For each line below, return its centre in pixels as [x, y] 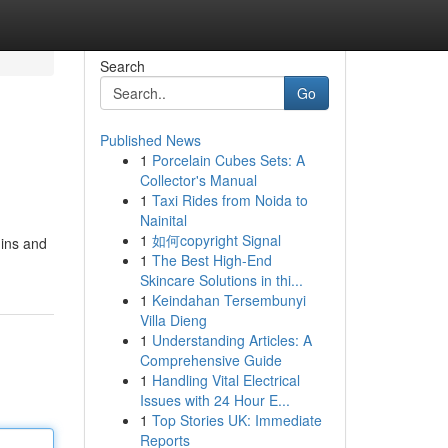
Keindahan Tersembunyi [228, 300]
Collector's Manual [198, 180]
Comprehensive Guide [210, 360]
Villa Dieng [173, 320]
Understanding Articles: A [231, 340]
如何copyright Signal [216, 240]
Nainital [163, 220]
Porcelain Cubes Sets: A [228, 160]
